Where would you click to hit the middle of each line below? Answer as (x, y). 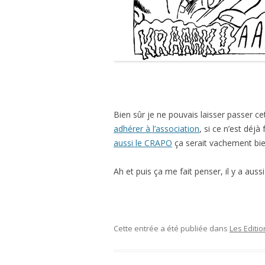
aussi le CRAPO (143, 143)
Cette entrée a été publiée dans (172, 229)
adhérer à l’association (156, 129)
